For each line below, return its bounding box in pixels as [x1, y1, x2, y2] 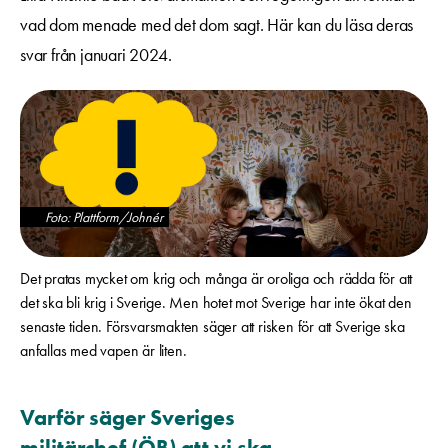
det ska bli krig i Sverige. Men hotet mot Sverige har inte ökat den [20, 291, 412, 313]
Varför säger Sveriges [20, 402, 235, 432]
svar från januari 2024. [20, 43, 172, 66]
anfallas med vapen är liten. [20, 339, 187, 361]
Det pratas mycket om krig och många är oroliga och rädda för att [20, 267, 413, 289]
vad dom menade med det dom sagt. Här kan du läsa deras [20, 13, 414, 36]
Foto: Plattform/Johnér [45, 207, 163, 226]
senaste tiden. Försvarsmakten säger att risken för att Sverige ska [20, 315, 405, 337]
